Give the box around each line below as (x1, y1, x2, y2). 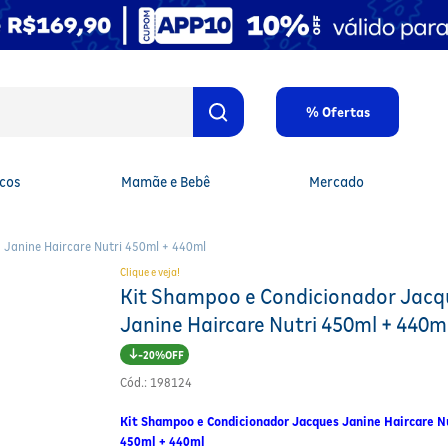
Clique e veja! (120, 266, 181, 278)
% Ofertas (305, 103, 370, 120)
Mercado (309, 173, 365, 190)
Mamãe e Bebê (120, 173, 210, 190)
